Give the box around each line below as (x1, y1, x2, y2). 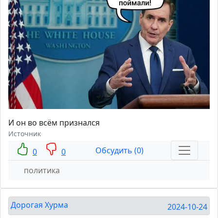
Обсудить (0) (95, 145, 144, 156)
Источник (8, 129, 41, 139)
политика (24, 165, 60, 176)
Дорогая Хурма (11, 200, 68, 211)
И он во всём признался (8, 117, 100, 128)
